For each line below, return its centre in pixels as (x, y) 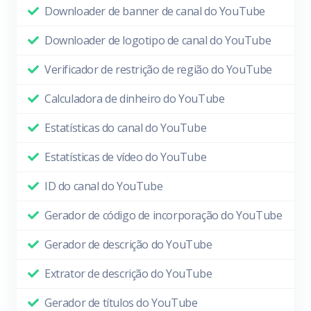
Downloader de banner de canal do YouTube (155, 11)
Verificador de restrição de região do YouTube (158, 70)
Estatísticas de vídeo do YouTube (126, 157)
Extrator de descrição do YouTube (128, 274)
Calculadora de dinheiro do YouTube (135, 99)
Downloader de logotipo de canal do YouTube (158, 41)
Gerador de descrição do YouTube (128, 245)
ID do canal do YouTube (104, 186)
